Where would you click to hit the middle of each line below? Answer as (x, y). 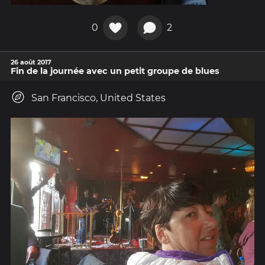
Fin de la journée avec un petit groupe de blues (115, 71)
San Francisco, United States (98, 98)
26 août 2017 (31, 62)
